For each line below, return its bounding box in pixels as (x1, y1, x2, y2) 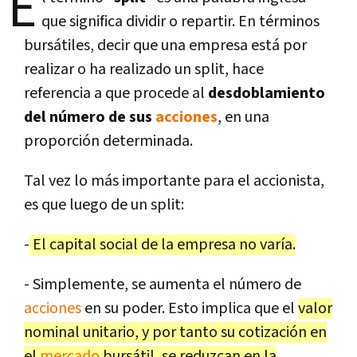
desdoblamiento (208, 82, 325, 104)
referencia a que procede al (24, 82, 208, 104)
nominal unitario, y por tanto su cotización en (24, 321, 327, 343)
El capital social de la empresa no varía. (29, 233, 296, 255)
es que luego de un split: (24, 194, 184, 215)
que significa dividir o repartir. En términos (41, 10, 320, 32)
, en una (218, 106, 269, 127)
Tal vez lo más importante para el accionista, (24, 170, 324, 191)
